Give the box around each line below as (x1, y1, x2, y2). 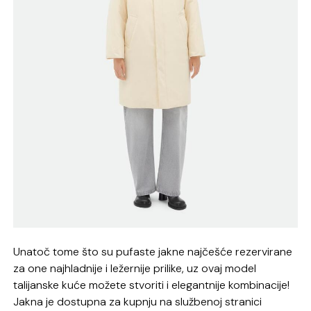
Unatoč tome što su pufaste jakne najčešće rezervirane (13, 244, 293, 259)
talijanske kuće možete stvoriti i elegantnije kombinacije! (13, 277, 290, 292)
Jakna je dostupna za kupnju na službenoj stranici (13, 294, 262, 309)
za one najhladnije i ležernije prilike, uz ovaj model (13, 260, 257, 276)
